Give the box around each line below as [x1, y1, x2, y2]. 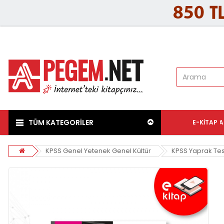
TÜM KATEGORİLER [28, 117, 93, 128]
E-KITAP [192, 118, 218, 127]
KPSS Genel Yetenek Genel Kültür [45, 146, 151, 156]
